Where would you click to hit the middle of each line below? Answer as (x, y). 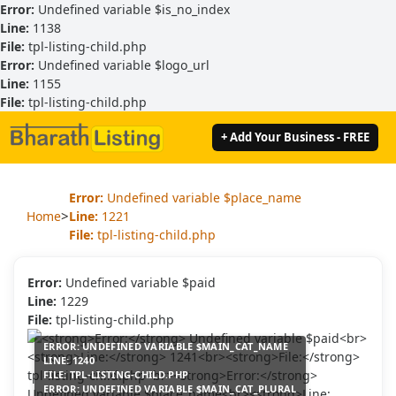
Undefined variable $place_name (202, 197)
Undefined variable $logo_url (122, 65)
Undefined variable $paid (139, 282)
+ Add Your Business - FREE (295, 137)
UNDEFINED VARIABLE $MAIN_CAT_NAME (184, 346)
